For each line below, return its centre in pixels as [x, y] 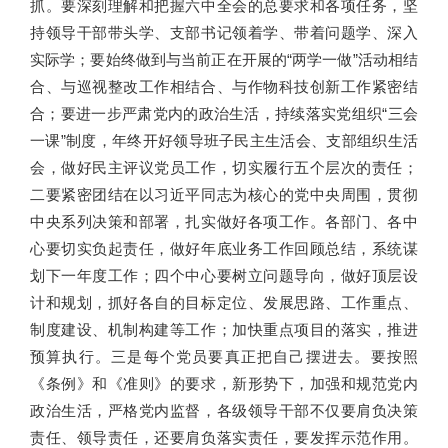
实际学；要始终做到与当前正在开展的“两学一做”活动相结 [224, 59]
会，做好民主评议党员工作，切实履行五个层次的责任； [224, 167]
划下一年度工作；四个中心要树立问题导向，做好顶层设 [224, 275]
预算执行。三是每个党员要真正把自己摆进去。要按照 [224, 356]
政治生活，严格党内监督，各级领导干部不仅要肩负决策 [224, 410]
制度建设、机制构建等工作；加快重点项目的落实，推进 [224, 329]
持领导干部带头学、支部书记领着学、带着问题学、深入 [224, 32]
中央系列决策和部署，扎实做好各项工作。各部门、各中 [224, 221]
